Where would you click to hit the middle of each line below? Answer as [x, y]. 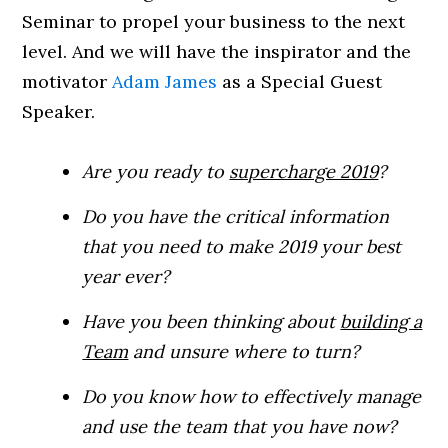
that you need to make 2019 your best [242, 247]
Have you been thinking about [211, 322]
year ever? [126, 277]
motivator [67, 82]
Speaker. [59, 112]
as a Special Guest [300, 82]
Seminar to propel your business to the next [214, 22]
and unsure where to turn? [244, 352]
